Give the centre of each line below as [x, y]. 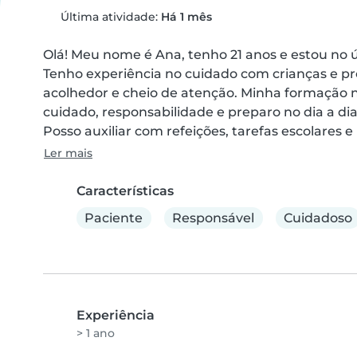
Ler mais [68, 153]
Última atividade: [109, 17]
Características [125, 191]
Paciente [114, 218]
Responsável [214, 218]
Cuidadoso [318, 218]
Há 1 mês [186, 17]
